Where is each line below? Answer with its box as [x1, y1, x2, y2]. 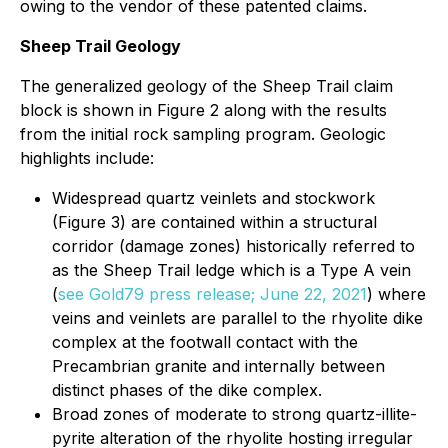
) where [367, 284, 426, 305]
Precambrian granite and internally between [52, 356, 385, 377]
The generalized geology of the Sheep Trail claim [20, 76, 393, 97]
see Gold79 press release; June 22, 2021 [58, 284, 367, 305]
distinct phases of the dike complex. [52, 380, 322, 401]
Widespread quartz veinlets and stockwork [52, 188, 375, 209]
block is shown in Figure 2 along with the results [20, 100, 387, 121]
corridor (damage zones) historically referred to [52, 236, 415, 257]
